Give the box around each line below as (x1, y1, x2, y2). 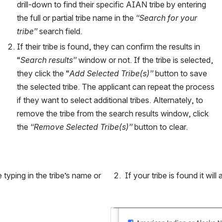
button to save (155, 68, 207, 78)
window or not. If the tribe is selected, (76, 55, 213, 65)
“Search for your (136, 13, 197, 23)
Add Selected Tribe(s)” (69, 68, 155, 78)
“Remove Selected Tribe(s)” (30, 122, 134, 132)
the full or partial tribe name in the (17, 13, 136, 23)
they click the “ (17, 68, 69, 78)
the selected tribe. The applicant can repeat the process (17, 82, 215, 92)
